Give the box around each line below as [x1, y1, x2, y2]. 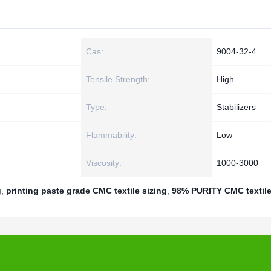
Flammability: [86, 130, 137, 140]
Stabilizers [217, 102, 256, 112]
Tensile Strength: [86, 74, 150, 84]
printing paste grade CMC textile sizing [6, 186, 167, 195]
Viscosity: [86, 158, 122, 168]
